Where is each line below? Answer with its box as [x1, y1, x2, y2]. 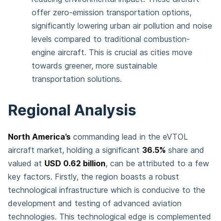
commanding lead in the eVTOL [71, 132, 188, 142]
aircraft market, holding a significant [8, 145, 142, 155]
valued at [8, 158, 44, 168]
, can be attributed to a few [106, 158, 209, 168]
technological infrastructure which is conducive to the [8, 185, 205, 195]
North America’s [8, 132, 71, 142]
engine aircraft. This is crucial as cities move [32, 47, 192, 57]
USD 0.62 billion [44, 158, 106, 168]
